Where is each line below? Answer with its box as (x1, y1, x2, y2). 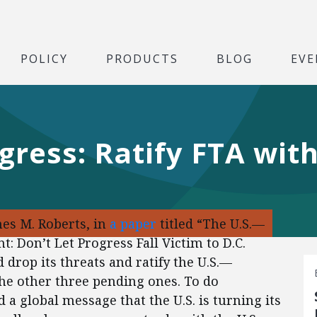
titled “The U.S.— (156, 215, 265, 232)
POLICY (21, 50, 68, 66)
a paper (110, 215, 156, 232)
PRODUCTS (106, 50, 178, 66)
